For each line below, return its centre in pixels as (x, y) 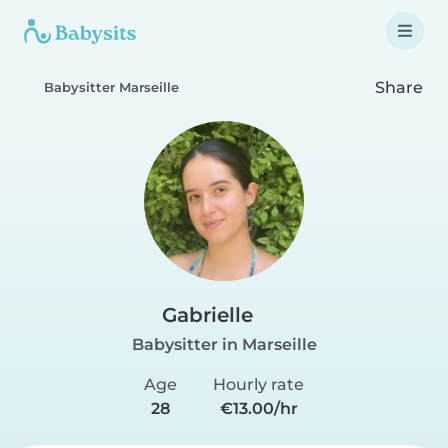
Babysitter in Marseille (224, 344)
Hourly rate (259, 384)
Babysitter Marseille (111, 87)
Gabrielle (207, 315)
